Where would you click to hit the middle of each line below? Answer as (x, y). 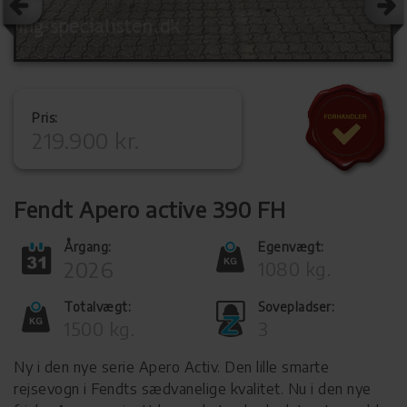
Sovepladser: (296, 307)
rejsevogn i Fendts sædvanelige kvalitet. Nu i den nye (193, 389)
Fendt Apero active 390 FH (150, 209)
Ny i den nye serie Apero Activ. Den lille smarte (171, 367)
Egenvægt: (291, 247)
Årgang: (88, 247)
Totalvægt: (97, 307)
